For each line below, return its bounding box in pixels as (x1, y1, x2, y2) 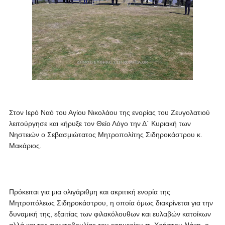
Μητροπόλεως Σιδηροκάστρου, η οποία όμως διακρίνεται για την (9, 199, 213, 207)
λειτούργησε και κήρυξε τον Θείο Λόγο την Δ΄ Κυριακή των (9, 120, 191, 128)
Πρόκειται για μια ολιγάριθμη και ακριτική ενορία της (9, 188, 170, 196)
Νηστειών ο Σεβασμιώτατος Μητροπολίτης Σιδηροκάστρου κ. (9, 131, 202, 139)
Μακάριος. (9, 142, 42, 150)
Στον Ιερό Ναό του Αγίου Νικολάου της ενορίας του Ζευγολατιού (9, 108, 210, 117)
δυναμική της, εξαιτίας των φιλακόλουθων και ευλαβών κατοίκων (9, 210, 211, 218)
